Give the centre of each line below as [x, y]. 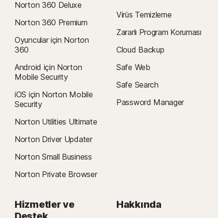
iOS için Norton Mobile [54, 94]
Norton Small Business [53, 157]
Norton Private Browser [56, 174]
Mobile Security [41, 77]
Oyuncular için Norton [52, 40]
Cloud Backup [140, 50]
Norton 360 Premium [51, 22]
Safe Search [137, 85]
